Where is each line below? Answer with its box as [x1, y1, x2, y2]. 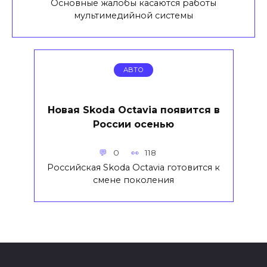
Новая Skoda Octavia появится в [47, 104, 220, 116]
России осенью [93, 118, 174, 130]
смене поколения [93, 174, 174, 185]
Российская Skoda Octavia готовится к [47, 162, 220, 173]
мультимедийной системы [74, 10, 193, 21]
